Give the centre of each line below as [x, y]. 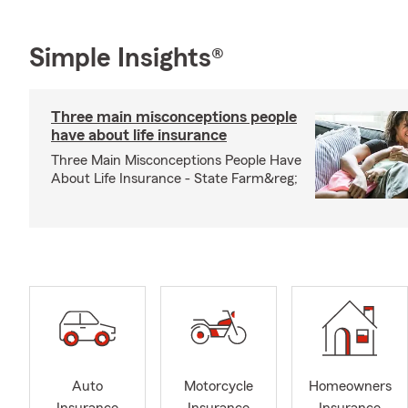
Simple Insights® [127, 58]
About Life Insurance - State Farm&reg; [174, 178]
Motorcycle [219, 387]
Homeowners [350, 387]
